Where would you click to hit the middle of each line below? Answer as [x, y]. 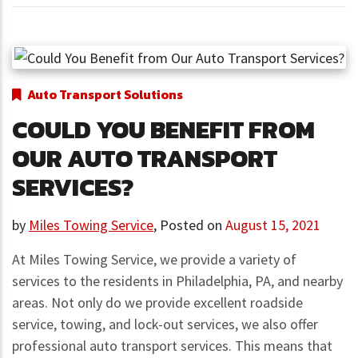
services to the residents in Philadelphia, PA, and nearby [177, 281]
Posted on [193, 225]
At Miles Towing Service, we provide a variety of [154, 260]
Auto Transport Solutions [105, 95]
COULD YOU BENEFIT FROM [163, 130]
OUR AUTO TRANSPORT [145, 159]
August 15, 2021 [273, 225]
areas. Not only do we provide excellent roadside [157, 303]
